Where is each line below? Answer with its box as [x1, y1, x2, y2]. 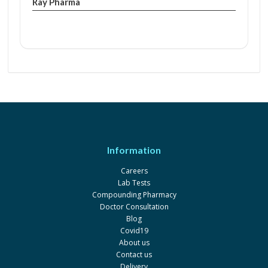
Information [107, 144, 161, 156]
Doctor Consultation [99, 202, 169, 212]
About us [118, 237, 150, 248]
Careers [120, 166, 148, 176]
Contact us [116, 249, 152, 260]
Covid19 [120, 226, 148, 236]
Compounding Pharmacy [92, 190, 176, 200]
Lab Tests [118, 178, 150, 188]
